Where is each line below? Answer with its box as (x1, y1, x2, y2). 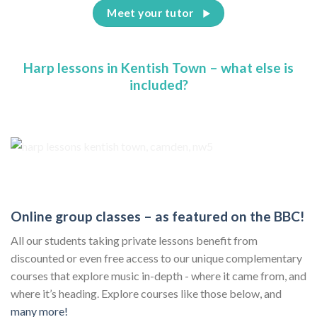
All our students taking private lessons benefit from (11, 234, 258, 248)
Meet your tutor (107, 6, 194, 20)
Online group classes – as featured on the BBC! (11, 207, 304, 224)
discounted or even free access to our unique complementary (11, 251, 302, 265)
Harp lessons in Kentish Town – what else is (23, 59, 294, 76)
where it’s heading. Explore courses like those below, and (11, 287, 282, 301)
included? (129, 76, 188, 93)
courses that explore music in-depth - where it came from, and (11, 269, 306, 283)
